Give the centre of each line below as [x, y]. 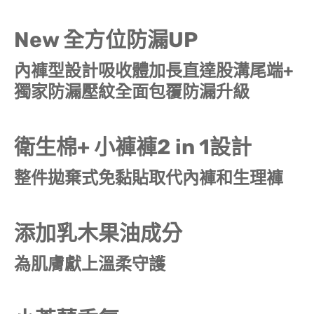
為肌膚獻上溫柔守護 [90, 264]
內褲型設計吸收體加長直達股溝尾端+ [154, 70]
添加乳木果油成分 [98, 233]
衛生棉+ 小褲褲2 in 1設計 [133, 147]
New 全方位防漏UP [106, 40]
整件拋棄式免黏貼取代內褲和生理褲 [149, 178]
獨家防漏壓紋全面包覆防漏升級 [132, 91]
